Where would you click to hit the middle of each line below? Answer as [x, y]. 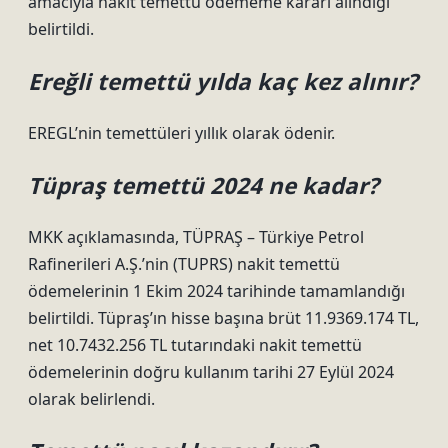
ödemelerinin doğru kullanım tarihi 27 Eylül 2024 [211, 372]
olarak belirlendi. [91, 399]
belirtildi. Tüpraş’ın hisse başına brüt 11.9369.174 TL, [223, 318]
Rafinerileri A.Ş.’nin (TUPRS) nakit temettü [184, 264]
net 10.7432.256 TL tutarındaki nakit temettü [195, 345]
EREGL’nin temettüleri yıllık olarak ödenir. [181, 133]
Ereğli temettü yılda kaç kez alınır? [223, 81]
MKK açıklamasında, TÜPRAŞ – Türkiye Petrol [196, 237]
